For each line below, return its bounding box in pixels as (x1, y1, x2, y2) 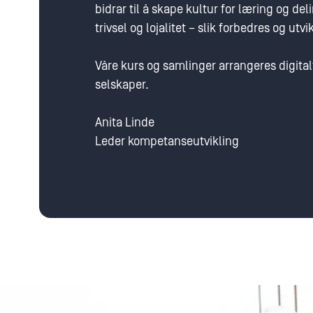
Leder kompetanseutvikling (95, 134, 239, 149)
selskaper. (95, 78, 149, 92)
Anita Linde (95, 115, 154, 130)
